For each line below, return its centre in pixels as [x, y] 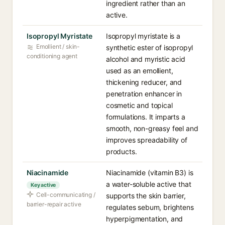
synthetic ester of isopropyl [150, 47]
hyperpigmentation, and [145, 219]
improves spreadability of [147, 140]
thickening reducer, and [144, 82]
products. [122, 151]
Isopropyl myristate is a [143, 36]
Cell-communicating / [66, 195]
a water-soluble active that [149, 184]
